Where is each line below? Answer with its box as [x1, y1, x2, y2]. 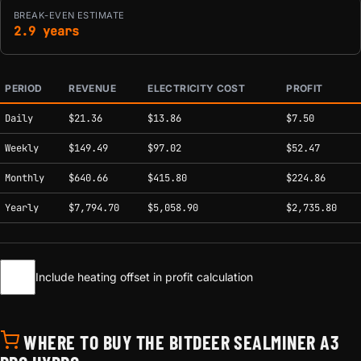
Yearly [5, 201, 39, 214]
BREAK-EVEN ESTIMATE [14, 9, 125, 21]
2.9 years [14, 22, 79, 39]
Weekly [5, 141, 39, 155]
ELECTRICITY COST [147, 81, 246, 94]
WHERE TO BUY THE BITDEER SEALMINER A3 [19, 330, 339, 354]
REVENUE [68, 81, 116, 94]
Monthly [5, 171, 45, 185]
